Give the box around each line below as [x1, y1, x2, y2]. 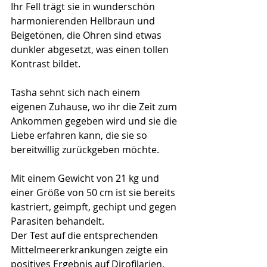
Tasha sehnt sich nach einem [11, 86, 142, 100]
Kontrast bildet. [11, 57, 80, 71]
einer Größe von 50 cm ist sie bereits [11, 186, 178, 200]
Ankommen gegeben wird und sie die [11, 114, 179, 128]
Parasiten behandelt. [11, 215, 104, 228]
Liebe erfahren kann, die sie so [11, 129, 150, 142]
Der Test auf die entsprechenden [11, 229, 160, 243]
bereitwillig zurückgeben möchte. [11, 143, 159, 157]
